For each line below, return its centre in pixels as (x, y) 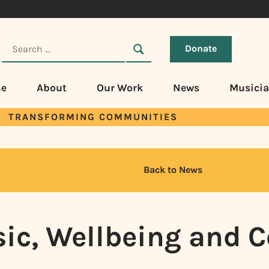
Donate (201, 48)
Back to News (173, 170)
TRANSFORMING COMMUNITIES (93, 116)
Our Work (119, 87)
